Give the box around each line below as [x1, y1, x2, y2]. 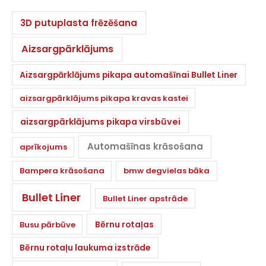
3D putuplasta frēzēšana [20, 16, 138, 29]
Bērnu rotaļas [94, 218, 154, 230]
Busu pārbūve [19, 218, 75, 230]
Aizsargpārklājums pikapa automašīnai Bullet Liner [20, 69, 238, 81]
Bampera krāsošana [19, 165, 104, 177]
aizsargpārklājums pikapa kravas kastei [19, 92, 188, 104]
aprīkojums [19, 141, 67, 153]
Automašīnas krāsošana [87, 140, 203, 153]
